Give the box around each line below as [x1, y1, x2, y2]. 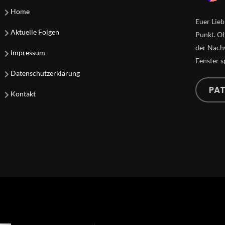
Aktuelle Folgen [11, 28, 60, 37]
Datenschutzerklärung [11, 69, 80, 78]
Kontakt [11, 89, 36, 98]
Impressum [11, 48, 46, 57]
